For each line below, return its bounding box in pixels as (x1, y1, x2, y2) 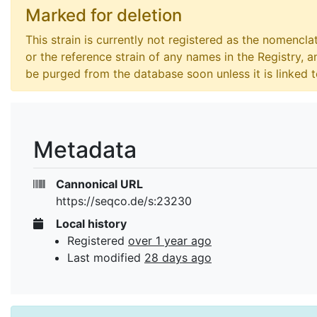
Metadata (33, 136, 137, 163)
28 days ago (144, 250, 212, 265)
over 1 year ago (128, 233, 212, 248)
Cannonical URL (53, 176, 143, 191)
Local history (53, 216, 127, 231)
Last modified (67, 250, 144, 265)
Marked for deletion (25, 5, 182, 25)
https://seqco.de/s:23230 (56, 193, 192, 208)
